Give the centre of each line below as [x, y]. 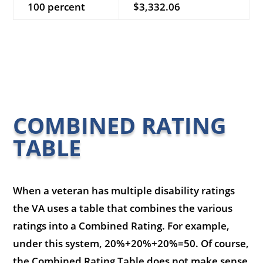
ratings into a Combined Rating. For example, [122, 225]
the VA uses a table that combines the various [123, 208]
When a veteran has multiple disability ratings [124, 190]
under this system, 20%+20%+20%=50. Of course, [131, 243]
